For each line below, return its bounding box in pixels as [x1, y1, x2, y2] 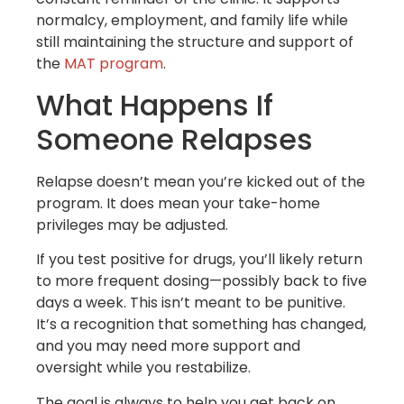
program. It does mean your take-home [36, 192, 320, 214]
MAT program [64, 53, 163, 75]
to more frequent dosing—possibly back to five [36, 271, 367, 292]
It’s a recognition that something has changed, [36, 314, 366, 335]
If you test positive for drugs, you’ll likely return [36, 249, 363, 271]
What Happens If [36, 84, 273, 125]
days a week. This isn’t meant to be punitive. [36, 292, 345, 314]
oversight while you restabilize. [36, 357, 251, 379]
